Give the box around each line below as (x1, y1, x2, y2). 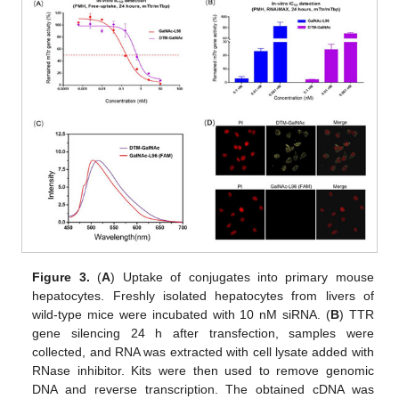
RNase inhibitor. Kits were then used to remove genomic (32, 362, 374, 378)
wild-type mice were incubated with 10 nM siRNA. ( (32, 306, 331, 322)
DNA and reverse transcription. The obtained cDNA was (32, 381, 374, 396)
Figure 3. (32, 269, 90, 284)
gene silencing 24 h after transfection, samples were (32, 325, 374, 340)
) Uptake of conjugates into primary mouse (110, 269, 374, 284)
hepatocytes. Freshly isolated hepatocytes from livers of (32, 288, 374, 303)
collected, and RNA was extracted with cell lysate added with (32, 344, 374, 359)
